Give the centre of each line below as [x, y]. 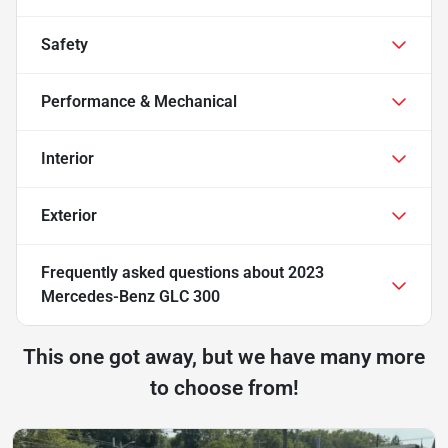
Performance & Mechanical [139, 101]
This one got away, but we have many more [224, 356]
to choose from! [224, 387]
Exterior [69, 215]
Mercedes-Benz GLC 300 [130, 296]
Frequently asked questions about [164, 272]
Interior [67, 158]
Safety [64, 44]
